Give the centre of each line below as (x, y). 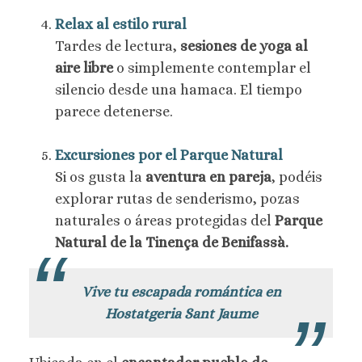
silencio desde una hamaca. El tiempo (179, 90)
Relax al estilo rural (121, 25)
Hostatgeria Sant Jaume (181, 314)
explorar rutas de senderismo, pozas (177, 199)
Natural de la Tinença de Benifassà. (172, 243)
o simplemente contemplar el (212, 68)
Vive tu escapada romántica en (181, 292)
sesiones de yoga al (244, 46)
